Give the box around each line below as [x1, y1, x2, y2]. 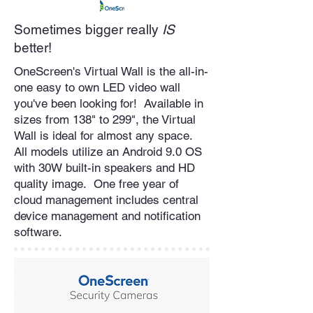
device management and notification [14, 208, 201, 223]
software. [14, 224, 68, 239]
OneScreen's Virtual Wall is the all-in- [14, 64, 208, 78]
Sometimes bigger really [14, 21, 162, 37]
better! [14, 39, 52, 55]
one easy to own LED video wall [14, 80, 180, 94]
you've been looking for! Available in [14, 96, 203, 110]
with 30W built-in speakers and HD [14, 160, 195, 175]
